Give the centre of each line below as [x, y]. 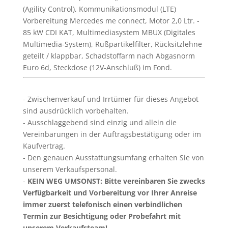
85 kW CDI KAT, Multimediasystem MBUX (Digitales [109, 32]
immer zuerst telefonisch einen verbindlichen [102, 204]
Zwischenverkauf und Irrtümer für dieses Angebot [112, 99]
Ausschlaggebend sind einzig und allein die [101, 122]
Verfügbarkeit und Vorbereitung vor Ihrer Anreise [110, 193]
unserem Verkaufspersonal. [70, 169]
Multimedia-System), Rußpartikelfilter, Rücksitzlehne [112, 44]
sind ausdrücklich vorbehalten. [76, 111]
